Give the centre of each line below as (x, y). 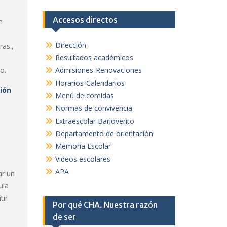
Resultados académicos (94, 58)
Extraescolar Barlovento (94, 121)
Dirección (70, 45)
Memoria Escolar (83, 146)
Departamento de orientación (104, 134)
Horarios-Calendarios (90, 83)
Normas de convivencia (93, 108)
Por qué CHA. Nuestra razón (105, 205)
